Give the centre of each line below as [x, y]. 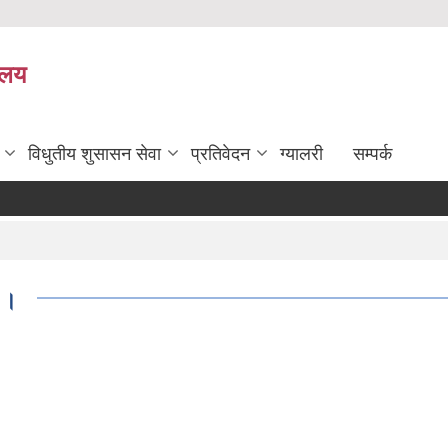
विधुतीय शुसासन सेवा [94, 154]
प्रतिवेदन [220, 154]
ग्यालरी [301, 154]
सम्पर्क [372, 154]
